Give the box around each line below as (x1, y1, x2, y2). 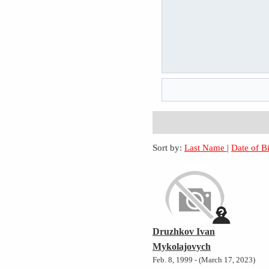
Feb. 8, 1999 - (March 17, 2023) (153, 256, 256, 265)
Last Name (184, 142, 228, 153)
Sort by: (153, 142, 183, 153)
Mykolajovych (153, 241, 211, 252)
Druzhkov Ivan (153, 226, 216, 237)
